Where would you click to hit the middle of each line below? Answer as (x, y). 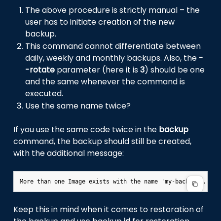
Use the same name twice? (78, 106)
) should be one (175, 70)
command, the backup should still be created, (103, 142)
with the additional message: (69, 153)
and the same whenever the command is (105, 82)
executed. (44, 94)
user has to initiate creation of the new (100, 22)
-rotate (40, 70)
